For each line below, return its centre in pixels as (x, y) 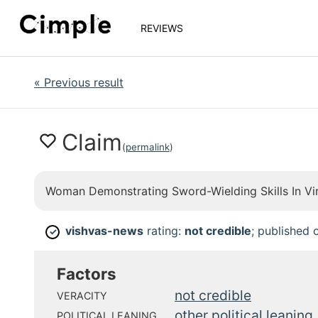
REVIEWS (162, 28)
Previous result (84, 82)
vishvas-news (104, 231)
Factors (87, 274)
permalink (147, 147)
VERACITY (82, 296)
